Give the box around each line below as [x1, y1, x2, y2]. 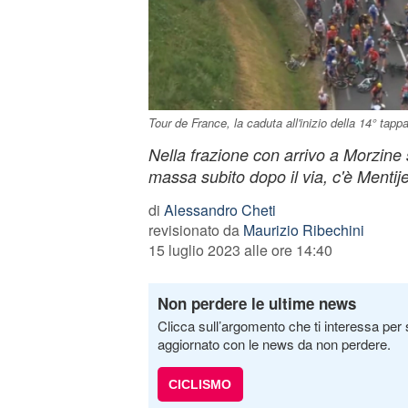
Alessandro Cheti [163, 199, 276, 220]
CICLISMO [168, 377, 231, 392]
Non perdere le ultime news [157, 292, 356, 314]
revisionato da [148, 219, 243, 240]
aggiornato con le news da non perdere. [157, 334, 391, 353]
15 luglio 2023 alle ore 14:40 [148, 240, 332, 260]
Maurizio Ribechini [242, 219, 364, 240]
